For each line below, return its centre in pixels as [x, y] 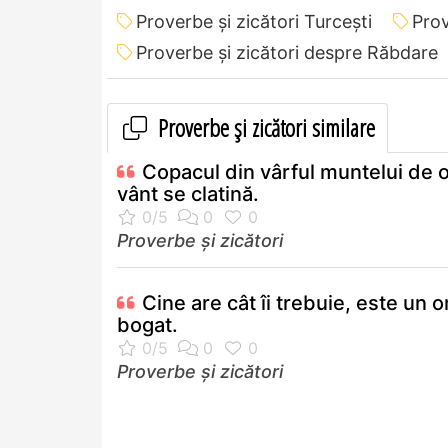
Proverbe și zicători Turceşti [254, 22]
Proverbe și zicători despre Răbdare [287, 53]
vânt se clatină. [188, 194]
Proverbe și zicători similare [264, 128]
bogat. [147, 325]
